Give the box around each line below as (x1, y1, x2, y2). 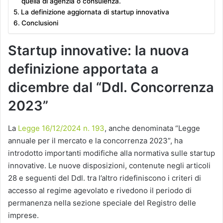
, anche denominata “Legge (105, 123, 200, 133)
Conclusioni (21, 19, 58, 27)
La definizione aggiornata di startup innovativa (20, 8, 169, 16)
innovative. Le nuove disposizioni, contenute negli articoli (8, 160, 211, 170)
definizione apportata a (8, 61, 159, 78)
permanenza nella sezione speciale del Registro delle (8, 198, 196, 208)
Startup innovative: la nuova (8, 42, 189, 59)
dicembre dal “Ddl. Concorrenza (8, 79, 214, 96)
